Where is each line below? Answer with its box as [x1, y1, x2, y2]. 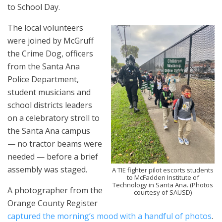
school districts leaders [7, 100, 92, 111]
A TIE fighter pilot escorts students [112, 166, 214, 175]
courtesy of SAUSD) [134, 188, 192, 197]
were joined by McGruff [7, 35, 94, 46]
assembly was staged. [7, 164, 87, 175]
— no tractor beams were [7, 138, 102, 149]
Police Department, [7, 74, 79, 85]
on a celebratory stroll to [7, 112, 100, 123]
